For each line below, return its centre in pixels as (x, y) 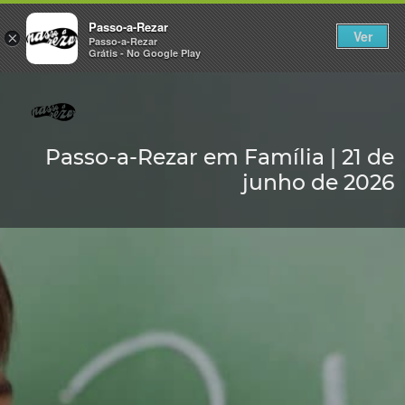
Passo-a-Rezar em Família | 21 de (53, 157)
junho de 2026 (318, 182)
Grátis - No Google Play (145, 52)
